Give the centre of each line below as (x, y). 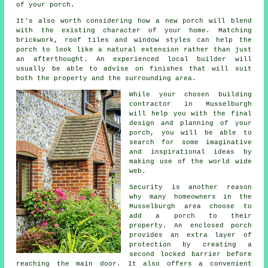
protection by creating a (191, 245)
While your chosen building (191, 95)
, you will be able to (201, 133)
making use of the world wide (191, 162)
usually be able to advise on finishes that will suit (134, 69)
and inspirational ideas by (191, 152)
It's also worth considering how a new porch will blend (134, 21)
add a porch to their (191, 216)
